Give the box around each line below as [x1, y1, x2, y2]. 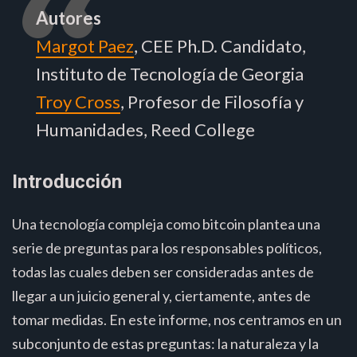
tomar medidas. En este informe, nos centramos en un [12, 310, 342, 328]
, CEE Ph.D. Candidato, [134, 34, 306, 57]
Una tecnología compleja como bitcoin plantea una [12, 214, 320, 233]
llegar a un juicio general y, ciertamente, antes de [12, 286, 311, 304]
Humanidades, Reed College [36, 118, 255, 140]
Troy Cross [36, 90, 120, 112]
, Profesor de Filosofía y [120, 90, 304, 112]
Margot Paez [36, 34, 134, 57]
